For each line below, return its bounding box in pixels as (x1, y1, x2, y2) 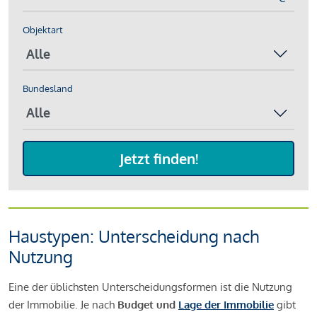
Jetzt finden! (119, 149, 198, 168)
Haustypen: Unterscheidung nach (8, 224, 259, 247)
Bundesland (23, 83, 73, 95)
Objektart (23, 23, 63, 35)
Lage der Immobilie (178, 297, 274, 311)
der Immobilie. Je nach (8, 297, 115, 311)
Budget (115, 297, 154, 311)
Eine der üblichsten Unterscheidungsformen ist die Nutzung (8, 279, 292, 294)
